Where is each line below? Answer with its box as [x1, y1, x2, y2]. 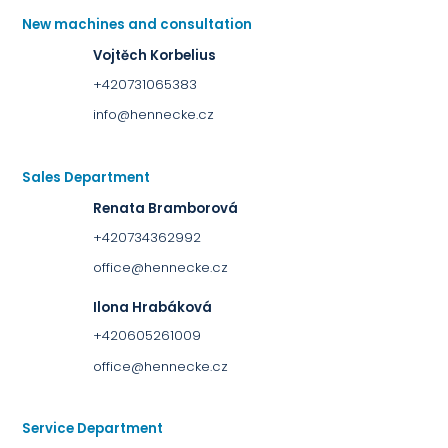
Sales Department [22, 167, 151, 187]
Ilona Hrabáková [92, 297, 212, 317]
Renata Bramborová [92, 199, 238, 219]
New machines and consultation [22, 14, 253, 34]
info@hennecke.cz [92, 105, 214, 124]
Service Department [22, 419, 164, 439]
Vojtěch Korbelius [92, 46, 216, 66]
